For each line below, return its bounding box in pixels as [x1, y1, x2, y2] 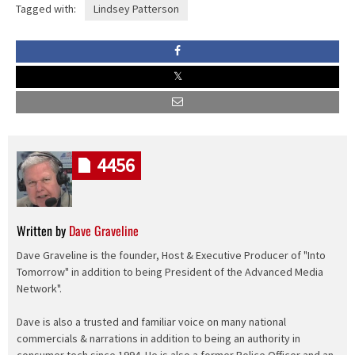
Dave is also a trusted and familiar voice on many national [16, 315, 286, 330]
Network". [16, 281, 62, 296]
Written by [16, 220, 69, 240]
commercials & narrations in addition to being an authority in [16, 331, 300, 346]
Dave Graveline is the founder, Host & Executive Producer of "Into [16, 248, 326, 263]
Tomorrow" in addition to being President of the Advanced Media [16, 265, 323, 280]
